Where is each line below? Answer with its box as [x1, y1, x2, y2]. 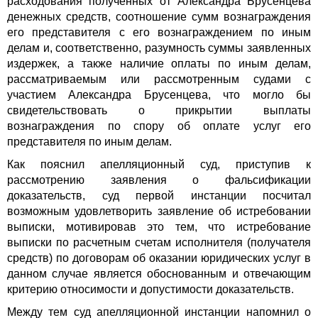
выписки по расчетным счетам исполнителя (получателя [7, 236, 311, 249]
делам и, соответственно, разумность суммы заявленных [7, 42, 311, 55]
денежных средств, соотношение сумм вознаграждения [7, 11, 311, 23]
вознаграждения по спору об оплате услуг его [7, 120, 311, 133]
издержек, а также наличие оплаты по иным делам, [7, 57, 311, 70]
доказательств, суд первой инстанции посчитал [7, 190, 311, 202]
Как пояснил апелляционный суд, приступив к [7, 158, 311, 171]
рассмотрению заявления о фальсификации [7, 174, 311, 187]
